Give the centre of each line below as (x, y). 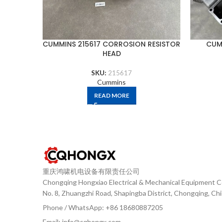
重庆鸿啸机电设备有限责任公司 (91, 171)
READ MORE (111, 95)
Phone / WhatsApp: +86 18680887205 (103, 207)
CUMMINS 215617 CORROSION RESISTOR (111, 44)
